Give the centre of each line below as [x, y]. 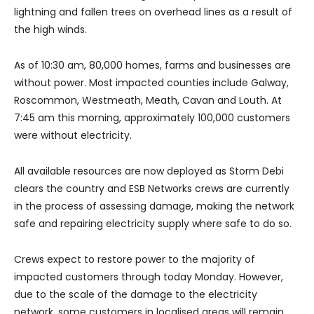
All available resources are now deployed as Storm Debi [149, 171]
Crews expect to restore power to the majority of [135, 260]
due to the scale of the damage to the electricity [136, 295]
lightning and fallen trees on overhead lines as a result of [153, 12]
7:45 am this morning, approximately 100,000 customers [152, 118]
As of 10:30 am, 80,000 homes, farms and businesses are [152, 66]
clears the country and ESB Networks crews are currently [152, 189]
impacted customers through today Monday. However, [149, 277]
